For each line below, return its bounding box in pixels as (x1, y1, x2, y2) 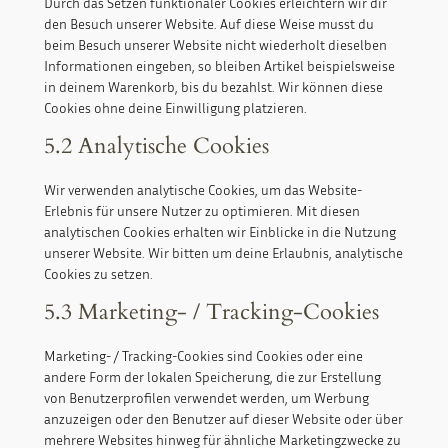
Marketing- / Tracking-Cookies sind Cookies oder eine (43, 347, 363, 365)
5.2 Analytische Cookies (43, 131, 269, 162)
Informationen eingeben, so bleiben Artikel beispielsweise (43, 57, 395, 75)
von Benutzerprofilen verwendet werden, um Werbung (43, 389, 369, 407)
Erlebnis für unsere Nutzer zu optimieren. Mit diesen (43, 202, 360, 220)
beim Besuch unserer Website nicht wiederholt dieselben (43, 36, 387, 54)
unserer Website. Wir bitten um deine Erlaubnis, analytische (43, 244, 403, 262)
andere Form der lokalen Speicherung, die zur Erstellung (43, 368, 381, 386)
